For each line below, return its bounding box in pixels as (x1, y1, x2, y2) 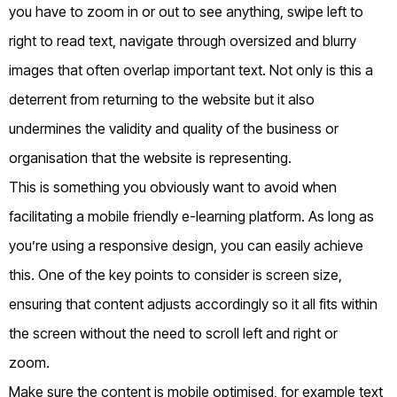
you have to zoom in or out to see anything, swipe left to (9, 3, 363, 21)
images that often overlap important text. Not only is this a (9, 61, 373, 80)
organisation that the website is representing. (9, 149, 292, 167)
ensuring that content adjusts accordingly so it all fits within (9, 295, 378, 314)
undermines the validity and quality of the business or (9, 120, 339, 138)
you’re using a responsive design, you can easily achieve (9, 237, 363, 255)
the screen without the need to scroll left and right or (9, 324, 338, 343)
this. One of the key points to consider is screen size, (9, 266, 342, 284)
